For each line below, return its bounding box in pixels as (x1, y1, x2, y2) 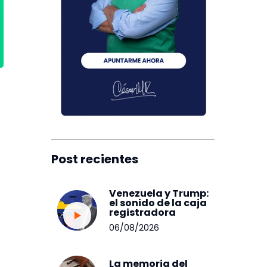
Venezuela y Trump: (109, 187, 209, 200)
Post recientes (51, 151, 138, 167)
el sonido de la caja (109, 196, 207, 210)
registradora (109, 206, 176, 219)
